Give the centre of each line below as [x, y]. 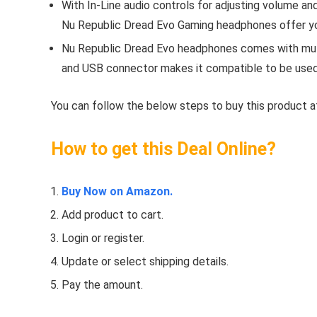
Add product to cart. [113, 214]
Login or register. [103, 238]
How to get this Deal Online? [163, 149]
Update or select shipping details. [145, 261]
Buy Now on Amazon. [117, 191]
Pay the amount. [102, 284]
